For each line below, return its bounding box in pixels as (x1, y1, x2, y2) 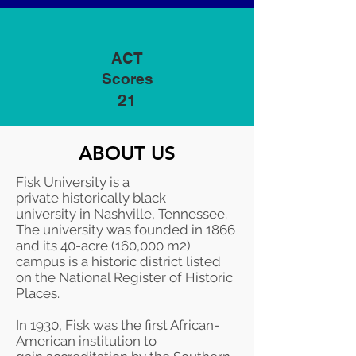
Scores (101, 70, 153, 87)
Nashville (94, 206, 152, 222)
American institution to (16, 333, 157, 349)
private (16, 190, 62, 206)
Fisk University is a (16, 174, 130, 190)
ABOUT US (79, 141, 176, 164)
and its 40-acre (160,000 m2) (16, 238, 191, 253)
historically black (62, 190, 166, 206)
